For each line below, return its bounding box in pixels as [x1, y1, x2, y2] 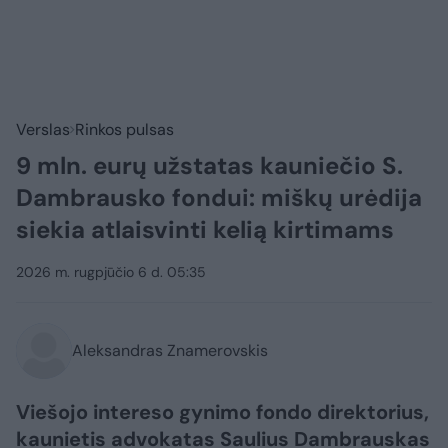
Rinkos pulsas [75, 119, 174, 141]
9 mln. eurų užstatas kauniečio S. [16, 150, 403, 182]
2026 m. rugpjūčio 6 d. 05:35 [16, 263, 206, 282]
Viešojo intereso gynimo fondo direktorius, [16, 399, 429, 426]
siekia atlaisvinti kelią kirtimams [16, 214, 394, 246]
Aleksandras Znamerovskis [72, 340, 268, 362]
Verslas [16, 119, 70, 141]
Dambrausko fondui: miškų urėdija [16, 182, 422, 214]
